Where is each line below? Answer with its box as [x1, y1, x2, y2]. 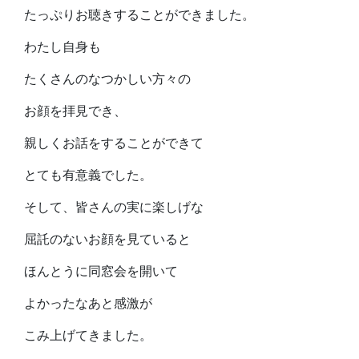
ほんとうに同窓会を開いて [24, 263, 178, 280]
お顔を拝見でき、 [24, 103, 127, 119]
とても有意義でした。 [24, 167, 152, 184]
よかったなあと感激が [24, 295, 152, 312]
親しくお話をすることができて [24, 135, 204, 151]
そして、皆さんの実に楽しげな [24, 199, 204, 216]
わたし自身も [24, 38, 101, 55]
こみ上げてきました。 [24, 327, 152, 344]
